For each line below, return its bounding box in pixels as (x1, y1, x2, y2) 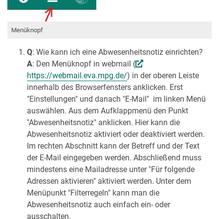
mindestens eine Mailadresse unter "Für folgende (27, 165, 195, 174)
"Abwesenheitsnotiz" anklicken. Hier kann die (27, 118, 180, 127)
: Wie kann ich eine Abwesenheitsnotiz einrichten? (32, 47, 203, 57)
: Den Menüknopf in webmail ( (32, 59, 135, 68)
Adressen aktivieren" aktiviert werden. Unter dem (27, 176, 191, 186)
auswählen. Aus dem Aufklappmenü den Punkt (27, 106, 188, 115)
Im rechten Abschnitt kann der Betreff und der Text (27, 141, 199, 151)
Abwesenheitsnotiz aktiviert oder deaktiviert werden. (27, 130, 205, 139)
